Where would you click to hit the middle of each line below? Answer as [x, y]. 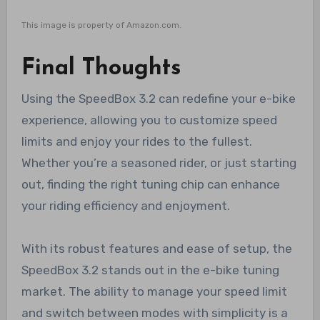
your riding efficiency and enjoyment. [125, 205]
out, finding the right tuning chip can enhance [150, 184]
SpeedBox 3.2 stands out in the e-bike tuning [150, 270]
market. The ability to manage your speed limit [154, 291]
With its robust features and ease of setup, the [156, 248]
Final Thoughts [101, 68]
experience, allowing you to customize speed [149, 120]
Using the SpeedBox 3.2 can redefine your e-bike [158, 98]
